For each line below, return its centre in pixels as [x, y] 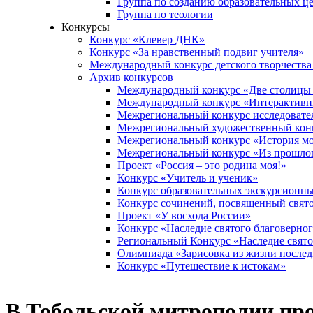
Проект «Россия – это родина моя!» [202, 165]
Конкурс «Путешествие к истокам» [202, 266]
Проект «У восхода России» [184, 216]
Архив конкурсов [131, 77]
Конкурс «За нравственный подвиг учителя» [197, 52]
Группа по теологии [165, 14]
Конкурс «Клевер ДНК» [147, 39]
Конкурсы [86, 27]
